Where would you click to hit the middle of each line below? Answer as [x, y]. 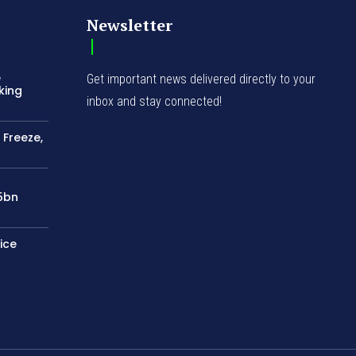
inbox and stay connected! [155, 101]
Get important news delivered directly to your [201, 79]
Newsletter [130, 25]
